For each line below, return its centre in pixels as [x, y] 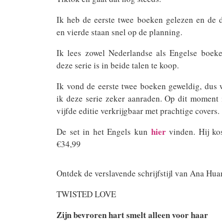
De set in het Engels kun [104, 132]
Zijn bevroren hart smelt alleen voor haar [132, 215]
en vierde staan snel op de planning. [119, 32]
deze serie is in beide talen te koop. [118, 65]
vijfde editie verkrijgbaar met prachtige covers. [138, 111]
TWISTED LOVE [86, 194]
